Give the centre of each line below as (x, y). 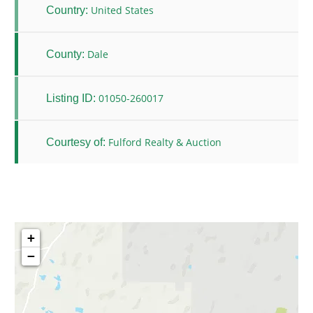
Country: (67, 10)
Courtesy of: (76, 142)
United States (122, 10)
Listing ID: (71, 98)
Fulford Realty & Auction (165, 143)
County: (65, 54)
